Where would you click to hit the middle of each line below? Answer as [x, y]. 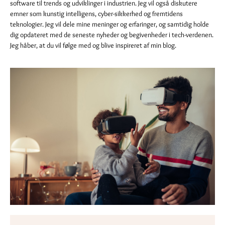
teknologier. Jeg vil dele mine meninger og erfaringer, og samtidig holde [109, 24]
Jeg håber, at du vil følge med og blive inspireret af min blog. [93, 45]
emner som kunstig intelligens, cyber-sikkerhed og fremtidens [96, 14]
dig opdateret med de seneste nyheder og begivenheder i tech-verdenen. [112, 35]
